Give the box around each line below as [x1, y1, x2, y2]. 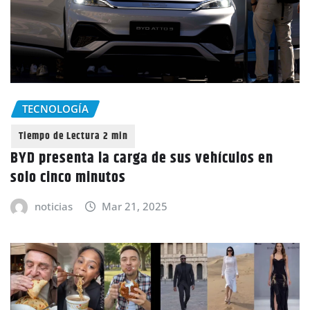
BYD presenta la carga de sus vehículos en [10, 146, 273, 170]
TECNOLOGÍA [22, 102, 89, 116]
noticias [34, 199, 73, 213]
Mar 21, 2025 [102, 199, 168, 213]
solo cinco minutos [10, 165, 126, 190]
